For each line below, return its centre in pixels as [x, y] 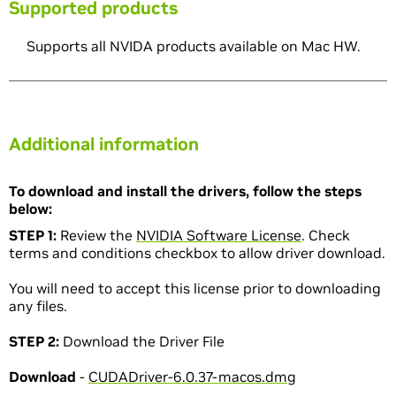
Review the [96, 236]
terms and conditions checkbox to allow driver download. [197, 253]
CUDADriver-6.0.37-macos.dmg [192, 377]
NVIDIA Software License [219, 236]
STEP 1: [33, 236]
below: [30, 209]
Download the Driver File [142, 342]
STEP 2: [34, 342]
